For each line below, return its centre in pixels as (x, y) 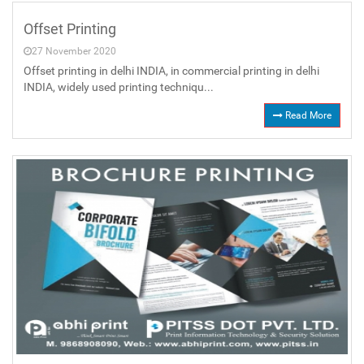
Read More (307, 116)
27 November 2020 (74, 52)
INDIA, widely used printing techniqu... (119, 87)
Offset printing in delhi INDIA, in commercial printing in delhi (171, 71)
